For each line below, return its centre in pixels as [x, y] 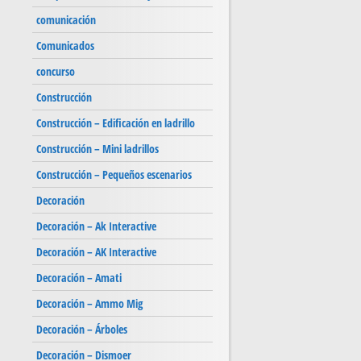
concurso [56, 72]
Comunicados [65, 46]
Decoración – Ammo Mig [89, 304]
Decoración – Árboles [82, 330]
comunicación [66, 20]
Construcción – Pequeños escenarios [114, 175]
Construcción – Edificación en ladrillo [116, 123]
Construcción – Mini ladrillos [98, 149]
